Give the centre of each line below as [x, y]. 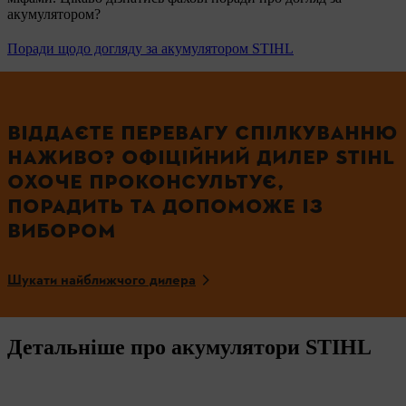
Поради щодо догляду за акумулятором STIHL [150, 48]
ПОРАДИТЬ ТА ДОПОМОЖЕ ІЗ [165, 206]
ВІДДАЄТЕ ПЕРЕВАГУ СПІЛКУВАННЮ [202, 132]
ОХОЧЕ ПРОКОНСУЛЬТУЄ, [145, 181]
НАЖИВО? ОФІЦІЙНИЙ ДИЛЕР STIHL [201, 157]
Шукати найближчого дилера [101, 280]
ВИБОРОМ [62, 230]
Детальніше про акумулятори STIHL [189, 347]
